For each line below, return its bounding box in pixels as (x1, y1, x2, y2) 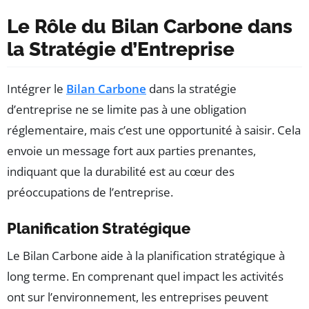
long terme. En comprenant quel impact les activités (7, 268, 283, 284)
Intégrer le (7, 80, 66, 97)
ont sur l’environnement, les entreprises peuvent (7, 288, 268, 305)
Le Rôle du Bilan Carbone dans (7, 14, 292, 38)
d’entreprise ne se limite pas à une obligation (7, 101, 246, 117)
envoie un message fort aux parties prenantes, (7, 142, 256, 159)
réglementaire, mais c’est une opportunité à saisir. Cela (7, 121, 301, 138)
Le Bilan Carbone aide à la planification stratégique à (7, 247, 285, 263)
